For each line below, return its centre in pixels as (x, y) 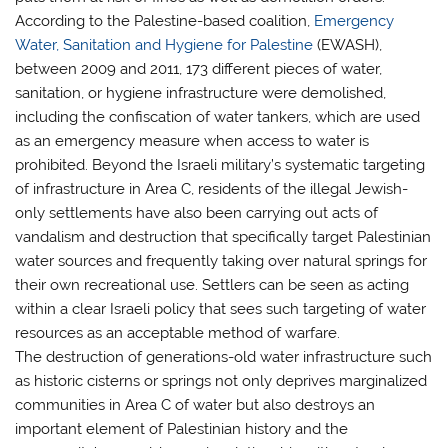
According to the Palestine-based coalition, (165, 21)
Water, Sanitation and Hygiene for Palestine (164, 45)
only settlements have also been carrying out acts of (197, 213)
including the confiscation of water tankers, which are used (218, 117)
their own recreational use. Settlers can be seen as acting (212, 285)
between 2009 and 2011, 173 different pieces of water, (199, 69)
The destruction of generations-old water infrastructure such (224, 357)
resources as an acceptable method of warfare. (178, 333)
